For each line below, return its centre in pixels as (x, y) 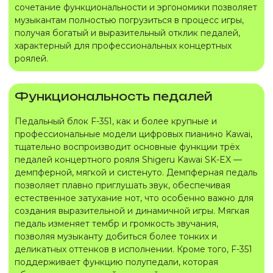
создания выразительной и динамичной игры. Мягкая (132, 211)
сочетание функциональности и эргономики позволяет (136, 7)
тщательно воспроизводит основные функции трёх (127, 147)
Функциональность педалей (114, 96)
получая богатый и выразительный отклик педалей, (127, 33)
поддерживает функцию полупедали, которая (116, 262)
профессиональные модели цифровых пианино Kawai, (133, 134)
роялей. (31, 58)
